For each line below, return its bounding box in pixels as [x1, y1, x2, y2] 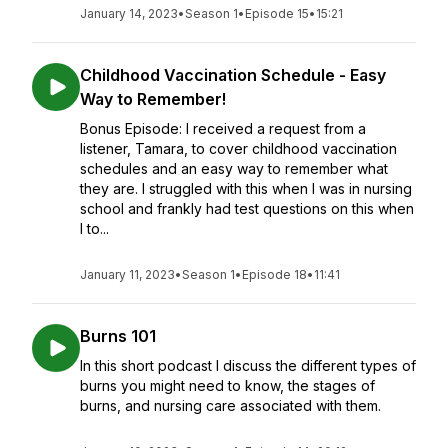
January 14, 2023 [80, 6, 178, 21]
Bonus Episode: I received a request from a [80, 120, 366, 137]
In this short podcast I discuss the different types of [80, 357, 416, 374]
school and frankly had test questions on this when [80, 200, 414, 217]
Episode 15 [245, 6, 309, 21]
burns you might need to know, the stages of [80, 377, 375, 394]
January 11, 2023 [80, 267, 175, 282]
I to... [80, 220, 109, 237]
